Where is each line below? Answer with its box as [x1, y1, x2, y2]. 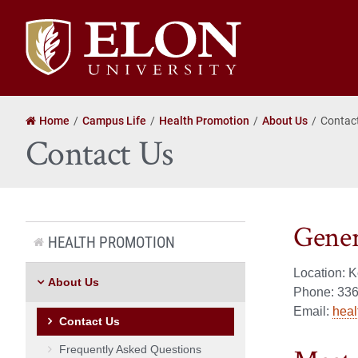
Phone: [293, 285, 337, 300]
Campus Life [82, 112, 146, 128]
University [25, 38, 80, 54]
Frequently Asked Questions [59, 342, 201, 356]
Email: [293, 304, 332, 319]
